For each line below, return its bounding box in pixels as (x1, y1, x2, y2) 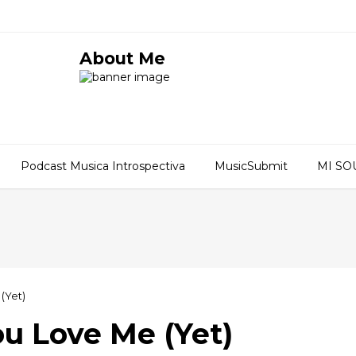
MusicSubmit (215, 159, 288, 173)
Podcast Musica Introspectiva (21, 159, 185, 173)
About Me (79, 48, 165, 68)
